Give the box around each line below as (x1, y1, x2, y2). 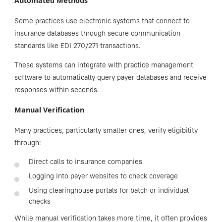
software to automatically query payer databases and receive (14, 72, 207, 82)
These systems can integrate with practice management (14, 60, 193, 69)
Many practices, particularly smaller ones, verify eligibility (14, 126, 198, 135)
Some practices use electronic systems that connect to (14, 16, 190, 25)
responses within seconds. (14, 85, 99, 94)
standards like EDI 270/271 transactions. (14, 41, 143, 50)
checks (28, 197, 51, 206)
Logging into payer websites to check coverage (28, 171, 178, 181)
